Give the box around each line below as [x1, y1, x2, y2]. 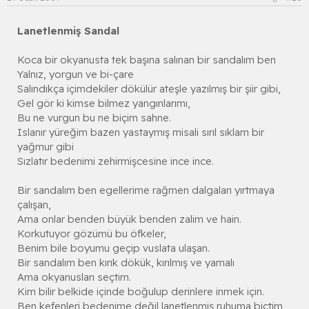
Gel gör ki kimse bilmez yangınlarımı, [17, 96, 190, 110]
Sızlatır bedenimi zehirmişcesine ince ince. [17, 154, 214, 168]
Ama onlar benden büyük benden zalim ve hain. [17, 212, 241, 226]
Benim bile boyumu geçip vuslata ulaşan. [17, 241, 210, 255]
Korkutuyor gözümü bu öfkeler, [17, 226, 166, 240]
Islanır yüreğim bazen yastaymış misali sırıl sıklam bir [17, 125, 264, 139]
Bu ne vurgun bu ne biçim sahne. [17, 110, 171, 124]
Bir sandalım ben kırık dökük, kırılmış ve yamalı [17, 255, 235, 269]
